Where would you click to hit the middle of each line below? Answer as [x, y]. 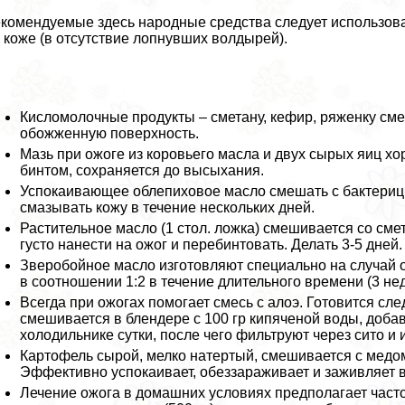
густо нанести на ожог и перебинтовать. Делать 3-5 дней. [212, 244]
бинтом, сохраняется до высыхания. [142, 170]
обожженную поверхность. [110, 133]
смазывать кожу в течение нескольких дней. [168, 207]
